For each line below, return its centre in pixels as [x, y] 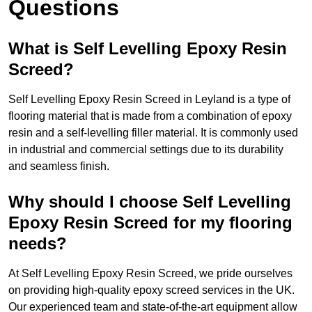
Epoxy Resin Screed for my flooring [150, 223]
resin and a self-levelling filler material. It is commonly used [153, 133]
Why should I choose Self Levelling [150, 202]
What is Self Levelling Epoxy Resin [148, 49]
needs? [38, 244]
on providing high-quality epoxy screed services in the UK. [151, 290]
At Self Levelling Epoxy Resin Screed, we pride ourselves [150, 274]
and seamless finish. [59, 166]
